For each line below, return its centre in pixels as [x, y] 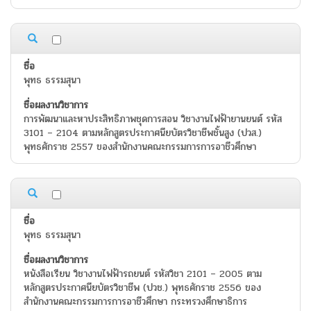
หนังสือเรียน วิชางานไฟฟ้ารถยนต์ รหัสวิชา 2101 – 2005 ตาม [143, 274]
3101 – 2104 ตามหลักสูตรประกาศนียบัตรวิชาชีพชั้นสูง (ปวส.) [143, 133]
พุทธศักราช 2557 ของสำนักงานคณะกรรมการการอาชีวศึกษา [140, 147]
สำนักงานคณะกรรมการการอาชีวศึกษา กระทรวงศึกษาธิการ [135, 302]
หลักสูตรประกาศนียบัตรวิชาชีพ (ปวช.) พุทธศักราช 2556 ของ [142, 288]
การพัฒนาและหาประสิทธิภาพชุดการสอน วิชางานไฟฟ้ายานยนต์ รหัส [153, 119]
